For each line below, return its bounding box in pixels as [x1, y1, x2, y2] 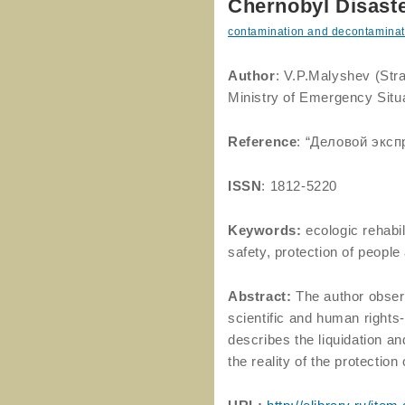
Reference [228, 134, 297, 149]
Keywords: [228, 222, 302, 238]
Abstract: [228, 288, 296, 304]
